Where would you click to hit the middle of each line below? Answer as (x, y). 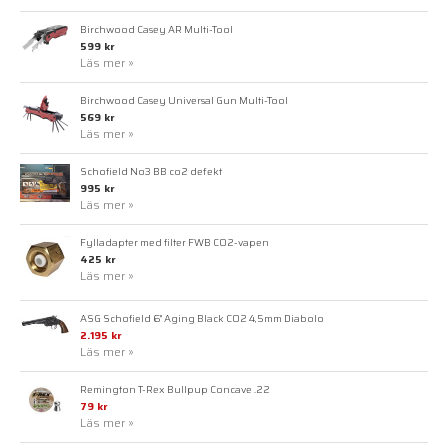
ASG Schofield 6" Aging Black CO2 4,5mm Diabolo (202, 318)
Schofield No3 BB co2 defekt (151, 171)
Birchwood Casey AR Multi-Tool (156, 29)
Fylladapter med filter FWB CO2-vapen (174, 242)
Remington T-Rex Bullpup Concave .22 (175, 389)
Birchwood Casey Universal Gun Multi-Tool (184, 100)
